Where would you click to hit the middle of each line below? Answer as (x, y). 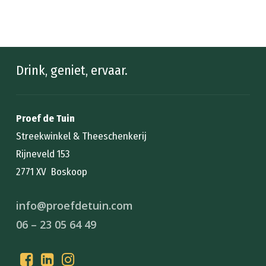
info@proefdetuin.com (75, 205)
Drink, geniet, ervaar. (72, 70)
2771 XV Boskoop (52, 172)
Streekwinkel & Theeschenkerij (82, 136)
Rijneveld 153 (43, 154)
